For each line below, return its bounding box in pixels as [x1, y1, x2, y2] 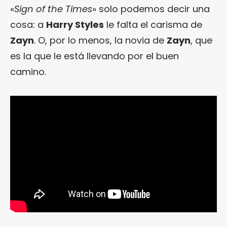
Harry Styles [46, 18, 104, 31]
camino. [10, 65, 46, 79]
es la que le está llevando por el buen [10, 50, 179, 63]
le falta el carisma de [104, 18, 202, 31]
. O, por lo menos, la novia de [34, 34, 167, 47]
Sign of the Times [14, 3, 92, 16]
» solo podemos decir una [92, 3, 210, 16]
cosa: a [10, 18, 46, 31]
